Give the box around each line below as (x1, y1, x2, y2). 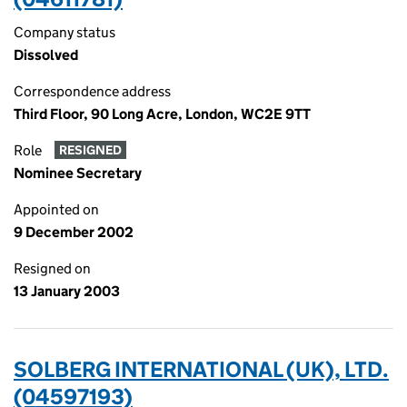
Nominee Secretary (14, 164, 142, 182)
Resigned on (14, 260, 91, 277)
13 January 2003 (14, 283, 120, 300)
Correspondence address (14, 83, 171, 100)
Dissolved (14, 46, 78, 64)
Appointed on (14, 201, 99, 218)
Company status (14, 24, 115, 41)
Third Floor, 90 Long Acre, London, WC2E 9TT (14, 105, 311, 123)
